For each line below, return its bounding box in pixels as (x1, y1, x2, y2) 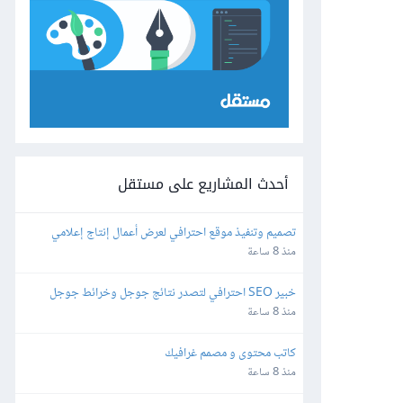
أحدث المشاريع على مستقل (118, 169, 289, 198)
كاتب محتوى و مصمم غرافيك (165, 342, 296, 364)
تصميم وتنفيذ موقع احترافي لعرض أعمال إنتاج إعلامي (51, 221, 296, 244)
